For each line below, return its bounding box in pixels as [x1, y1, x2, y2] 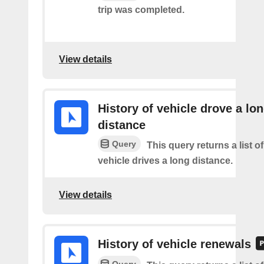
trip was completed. [98, 4, 184, 15]
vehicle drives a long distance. [98, 156, 233, 166]
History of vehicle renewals [98, 237, 251, 251]
